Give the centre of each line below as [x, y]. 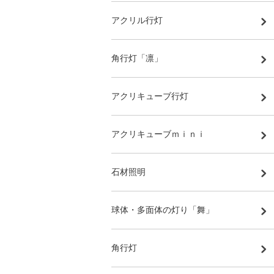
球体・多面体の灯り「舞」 [163, 210]
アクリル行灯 [137, 20]
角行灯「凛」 [137, 58]
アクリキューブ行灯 [150, 96]
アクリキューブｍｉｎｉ [158, 134]
